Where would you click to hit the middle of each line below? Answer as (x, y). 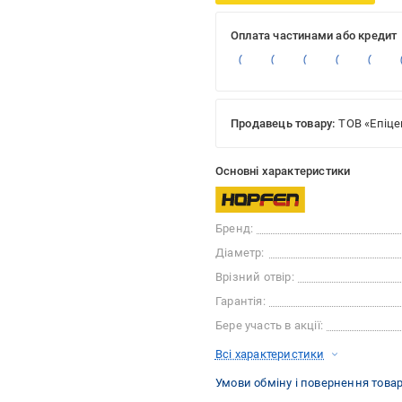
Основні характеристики (283, 171)
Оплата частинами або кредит (314, 35)
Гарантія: (240, 301)
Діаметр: (240, 253)
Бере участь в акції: (269, 326)
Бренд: (234, 229)
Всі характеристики (270, 354)
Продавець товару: (283, 124)
